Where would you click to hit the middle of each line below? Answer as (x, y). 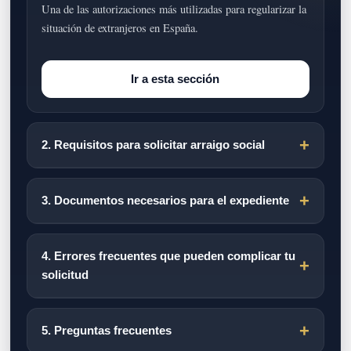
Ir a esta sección (175, 79)
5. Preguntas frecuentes (107, 331)
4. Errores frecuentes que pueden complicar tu (169, 257)
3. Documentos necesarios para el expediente (166, 201)
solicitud (65, 275)
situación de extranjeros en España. (120, 27)
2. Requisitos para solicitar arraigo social (154, 145)
